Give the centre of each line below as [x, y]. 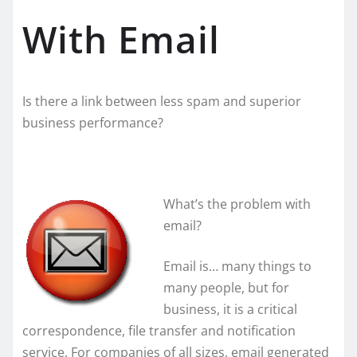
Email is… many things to [237, 267]
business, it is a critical [230, 310]
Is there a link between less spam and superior [162, 102]
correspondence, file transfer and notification [159, 331]
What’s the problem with [237, 204]
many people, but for [226, 288]
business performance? [93, 123]
